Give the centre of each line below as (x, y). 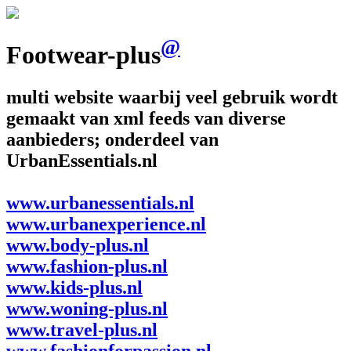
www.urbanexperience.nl (106, 224)
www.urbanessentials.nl (100, 203)
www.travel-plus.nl (82, 329)
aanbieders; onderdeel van (112, 139)
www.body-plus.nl (78, 245)
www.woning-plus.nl (87, 308)
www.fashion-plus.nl (87, 266)
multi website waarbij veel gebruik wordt (172, 97)
